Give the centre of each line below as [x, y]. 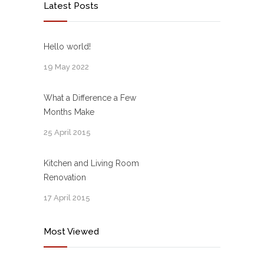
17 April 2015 [67, 198]
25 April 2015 [67, 132]
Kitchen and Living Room [91, 163]
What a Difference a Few [90, 98]
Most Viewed [71, 232]
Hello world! [67, 47]
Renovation [65, 177]
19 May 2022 [66, 67]
